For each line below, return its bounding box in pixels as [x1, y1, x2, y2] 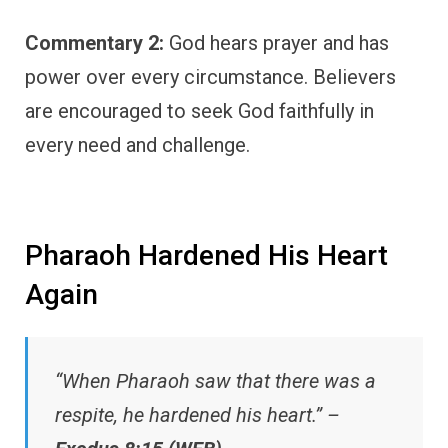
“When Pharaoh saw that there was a [55, 368, 376, 393]
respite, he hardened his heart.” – [55, 402, 340, 427]
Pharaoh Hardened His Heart [25, 239, 388, 273]
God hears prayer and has [164, 31, 389, 56]
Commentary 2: [25, 31, 164, 56]
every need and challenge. [25, 133, 250, 158]
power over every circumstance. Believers [25, 65, 396, 90]
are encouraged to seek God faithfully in [25, 99, 374, 124]
